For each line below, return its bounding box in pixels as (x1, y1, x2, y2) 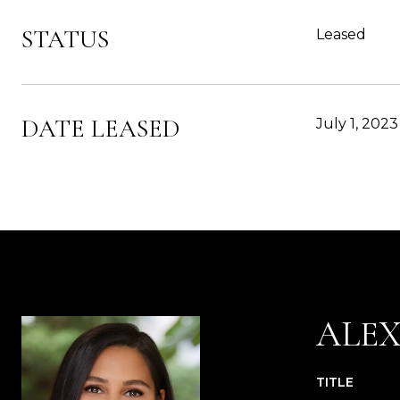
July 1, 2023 (316, 115, 398, 132)
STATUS (21, 24, 109, 54)
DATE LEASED (21, 113, 179, 144)
